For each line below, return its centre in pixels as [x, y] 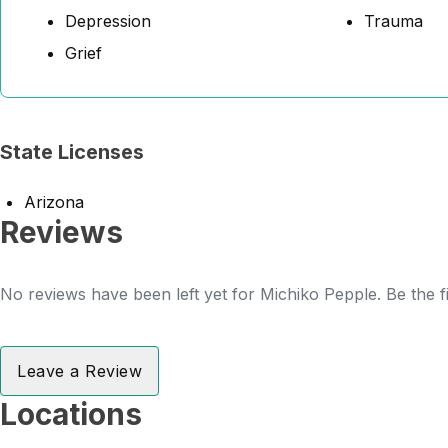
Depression [108, 21]
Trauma [393, 21]
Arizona [54, 202]
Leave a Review [79, 371]
